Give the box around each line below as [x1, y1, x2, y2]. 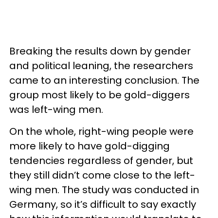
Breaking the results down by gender [9, 44, 191, 58]
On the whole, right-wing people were [9, 125, 194, 138]
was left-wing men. [9, 103, 103, 116]
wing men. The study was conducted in [9, 183, 199, 197]
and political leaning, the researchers [9, 59, 193, 73]
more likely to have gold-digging [9, 139, 170, 153]
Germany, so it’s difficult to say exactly [9, 198, 196, 211]
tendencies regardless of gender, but [9, 154, 193, 167]
